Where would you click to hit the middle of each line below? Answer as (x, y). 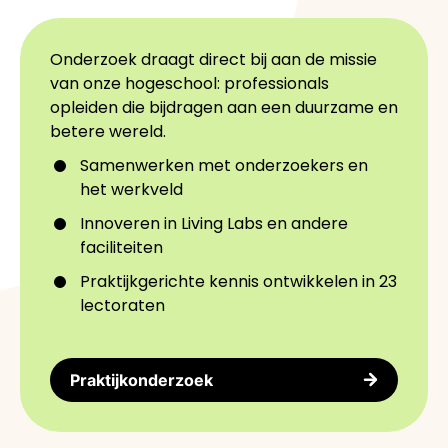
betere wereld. (108, 131)
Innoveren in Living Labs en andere (214, 223)
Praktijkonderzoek (141, 379)
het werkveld (131, 189)
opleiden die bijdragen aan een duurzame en (224, 107)
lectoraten (122, 305)
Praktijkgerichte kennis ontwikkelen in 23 (238, 281)
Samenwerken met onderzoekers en (224, 165)
